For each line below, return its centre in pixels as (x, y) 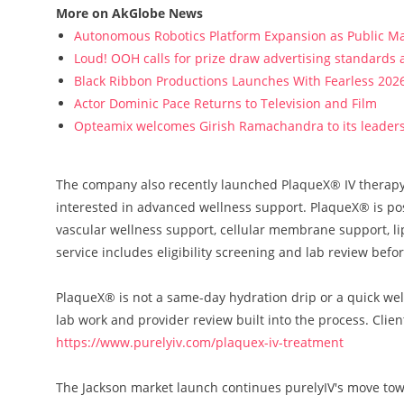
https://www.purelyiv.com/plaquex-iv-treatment (200, 342)
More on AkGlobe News (129, 13)
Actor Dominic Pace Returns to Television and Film (225, 103)
